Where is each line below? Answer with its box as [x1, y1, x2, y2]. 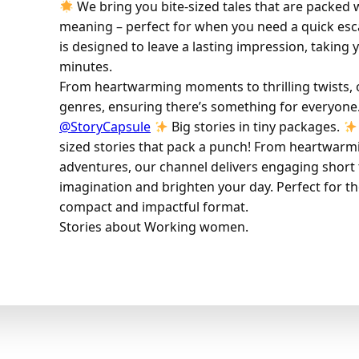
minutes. [59, 58, 112, 75]
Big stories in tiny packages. [168, 118, 344, 135]
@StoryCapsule [59, 118, 151, 135]
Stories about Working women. [59, 218, 248, 236]
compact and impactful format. [59, 198, 248, 216]
